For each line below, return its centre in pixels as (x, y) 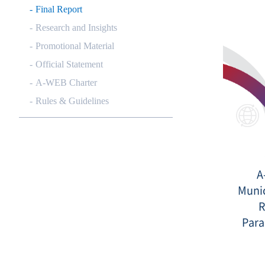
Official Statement (69, 64)
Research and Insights (76, 28)
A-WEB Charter (66, 83)
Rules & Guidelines (72, 101)
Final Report (59, 9)
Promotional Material (75, 46)
